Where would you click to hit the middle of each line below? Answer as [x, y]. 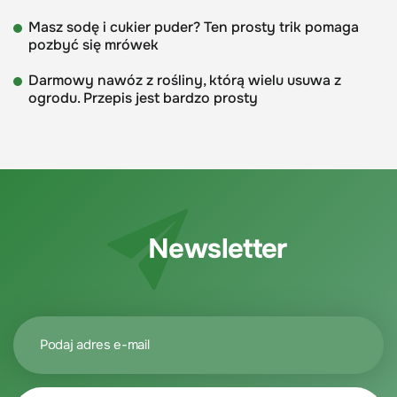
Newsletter [218, 249]
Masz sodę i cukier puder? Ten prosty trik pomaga [194, 27]
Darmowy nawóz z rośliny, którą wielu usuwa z [185, 80]
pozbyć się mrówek [93, 44]
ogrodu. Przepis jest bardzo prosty [143, 97]
